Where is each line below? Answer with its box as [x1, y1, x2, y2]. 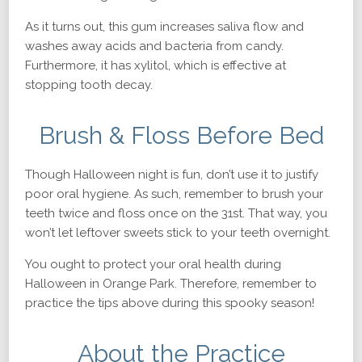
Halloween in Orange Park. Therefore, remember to [25, 276, 317, 291]
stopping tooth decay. [25, 78, 153, 92]
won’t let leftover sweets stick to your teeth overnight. [25, 225, 330, 240]
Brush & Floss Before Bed [38, 121, 324, 149]
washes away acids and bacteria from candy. [25, 39, 284, 53]
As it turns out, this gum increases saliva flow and [25, 19, 304, 34]
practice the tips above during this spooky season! [25, 296, 314, 310]
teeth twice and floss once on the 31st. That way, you [25, 206, 327, 221]
